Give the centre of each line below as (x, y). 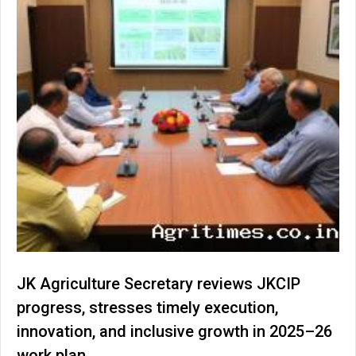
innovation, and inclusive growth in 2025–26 (174, 331)
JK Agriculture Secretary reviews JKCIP (159, 283)
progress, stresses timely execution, (147, 307)
